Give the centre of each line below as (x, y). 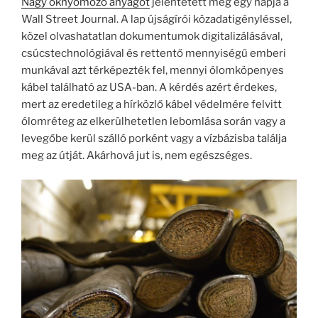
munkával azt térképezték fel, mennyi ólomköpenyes (153, 70)
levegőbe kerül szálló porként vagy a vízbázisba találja (154, 138)
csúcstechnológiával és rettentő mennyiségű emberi (154, 53)
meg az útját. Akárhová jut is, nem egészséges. (137, 155)
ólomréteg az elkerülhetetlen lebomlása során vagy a (153, 121)
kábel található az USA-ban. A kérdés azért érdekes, (149, 87)
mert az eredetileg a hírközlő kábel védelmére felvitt (152, 104)
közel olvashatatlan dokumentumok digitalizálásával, (152, 36)
